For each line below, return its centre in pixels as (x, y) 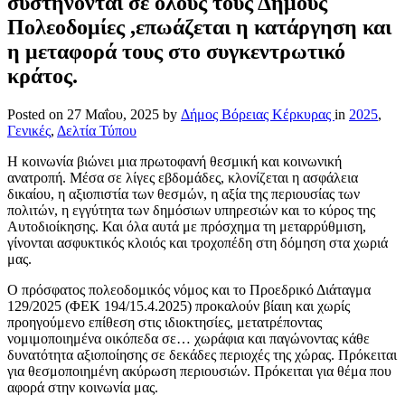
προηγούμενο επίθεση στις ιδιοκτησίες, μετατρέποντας (165, 322)
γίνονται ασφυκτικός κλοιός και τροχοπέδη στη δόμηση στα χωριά (198, 242)
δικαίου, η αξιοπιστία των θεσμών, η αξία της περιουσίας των (184, 193)
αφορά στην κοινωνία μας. (83, 387)
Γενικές (29, 130)
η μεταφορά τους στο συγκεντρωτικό (176, 51)
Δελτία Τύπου (97, 130)
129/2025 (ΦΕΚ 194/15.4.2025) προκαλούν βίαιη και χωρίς (179, 306)
